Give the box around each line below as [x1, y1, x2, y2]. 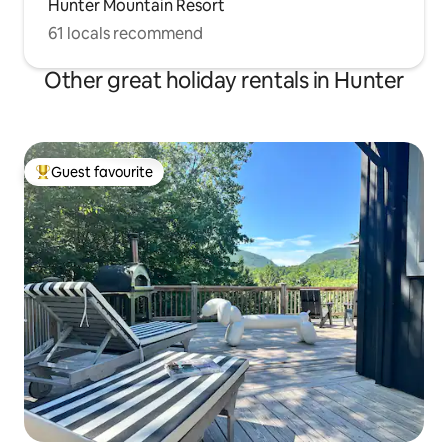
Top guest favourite [35, 171, 163, 190]
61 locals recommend [48, 22, 203, 44]
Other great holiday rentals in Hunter [44, 65, 404, 95]
